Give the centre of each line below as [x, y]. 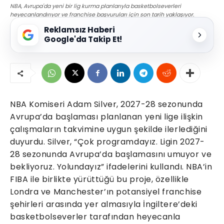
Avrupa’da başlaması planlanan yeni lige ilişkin [106, 117]
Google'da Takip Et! [83, 39]
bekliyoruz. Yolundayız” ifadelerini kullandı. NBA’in [111, 167]
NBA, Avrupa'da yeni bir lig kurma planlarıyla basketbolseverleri [95, 6]
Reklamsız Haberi [79, 30]
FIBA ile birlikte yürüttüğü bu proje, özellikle [99, 179]
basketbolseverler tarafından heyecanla [95, 217]
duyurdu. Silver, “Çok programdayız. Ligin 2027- [107, 142]
